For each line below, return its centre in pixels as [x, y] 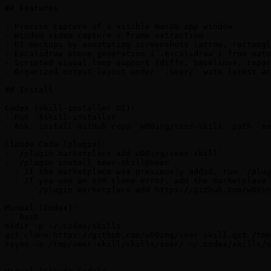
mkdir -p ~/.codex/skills [63, 226]
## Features [31, 8]
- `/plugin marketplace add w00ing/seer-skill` [114, 154]
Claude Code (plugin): [56, 145]
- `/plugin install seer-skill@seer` [90, 163]
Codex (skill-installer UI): [70, 108]
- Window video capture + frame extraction [104, 36]
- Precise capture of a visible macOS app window [119, 27]
